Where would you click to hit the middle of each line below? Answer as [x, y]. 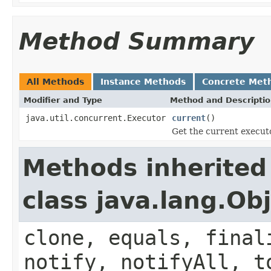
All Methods [55, 81]
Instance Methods [143, 81]
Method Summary [136, 41]
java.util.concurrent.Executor [96, 118]
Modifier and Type [63, 100]
